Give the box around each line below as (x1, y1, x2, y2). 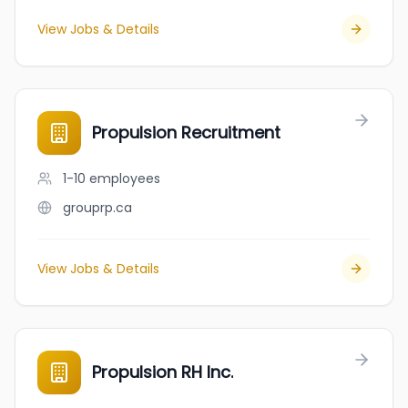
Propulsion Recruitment (92, 121, 280, 144)
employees (89, 169, 160, 188)
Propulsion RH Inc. (92, 361, 233, 383)
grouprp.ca (63, 199, 132, 217)
